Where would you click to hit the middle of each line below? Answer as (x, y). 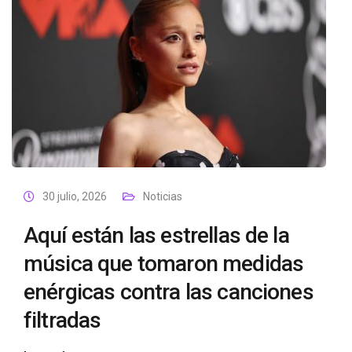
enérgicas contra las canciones (169, 292)
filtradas (62, 320)
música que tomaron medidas (164, 264)
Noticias (163, 196)
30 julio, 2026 (75, 196)
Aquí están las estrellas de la (156, 235)
